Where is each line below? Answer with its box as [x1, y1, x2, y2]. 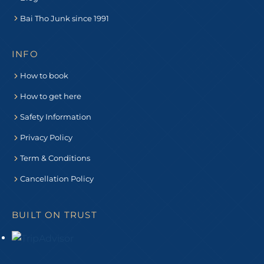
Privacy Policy [20, 133, 72, 143]
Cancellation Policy [20, 174, 94, 184]
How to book [20, 71, 68, 81]
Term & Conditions [20, 153, 90, 163]
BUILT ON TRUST [12, 209, 97, 220]
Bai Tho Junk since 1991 [20, 13, 109, 23]
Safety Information [20, 112, 91, 122]
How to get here [20, 91, 81, 101]
